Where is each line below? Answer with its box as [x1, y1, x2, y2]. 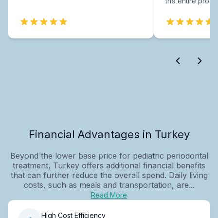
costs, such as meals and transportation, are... [23, 180, 195, 190]
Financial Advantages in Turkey [28, 127, 190, 141]
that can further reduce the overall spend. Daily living [10, 170, 208, 180]
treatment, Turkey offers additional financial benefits [13, 160, 205, 170]
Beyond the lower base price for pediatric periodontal [10, 150, 208, 161]
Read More [91, 190, 127, 199]
